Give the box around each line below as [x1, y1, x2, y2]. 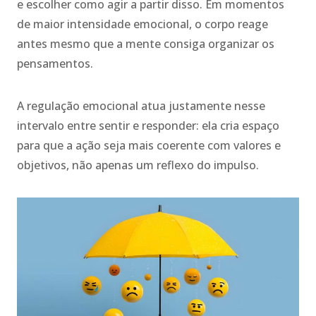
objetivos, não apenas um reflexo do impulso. [17, 157, 259, 173]
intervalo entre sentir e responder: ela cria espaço [17, 117, 279, 133]
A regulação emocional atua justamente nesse [17, 97, 265, 114]
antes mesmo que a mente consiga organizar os [17, 35, 274, 51]
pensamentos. [17, 55, 93, 71]
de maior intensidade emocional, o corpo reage [17, 16, 268, 32]
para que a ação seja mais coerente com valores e [17, 137, 281, 153]
